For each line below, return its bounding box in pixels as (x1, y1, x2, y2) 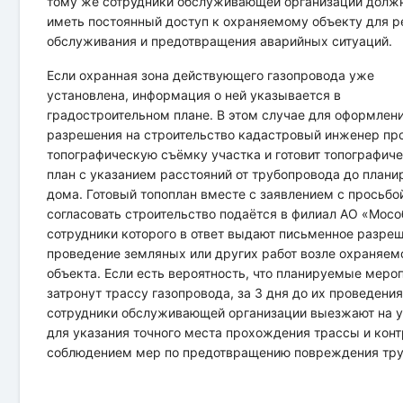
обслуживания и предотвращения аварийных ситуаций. (47, 32, 393, 49)
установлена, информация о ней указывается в (47, 86, 342, 103)
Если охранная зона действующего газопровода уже (47, 67, 375, 83)
